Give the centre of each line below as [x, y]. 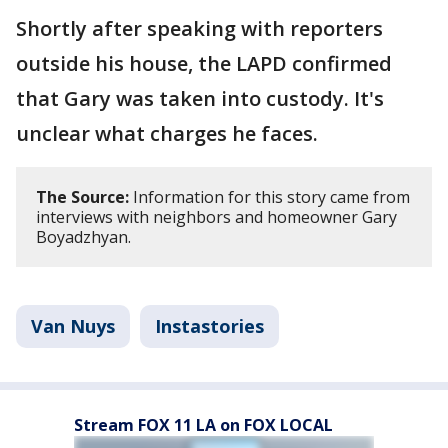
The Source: [82, 197]
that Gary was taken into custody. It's [200, 98]
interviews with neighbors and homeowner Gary [216, 217]
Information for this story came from [269, 197]
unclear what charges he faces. [169, 133]
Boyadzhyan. [87, 237]
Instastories [209, 326]
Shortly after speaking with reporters [199, 28]
